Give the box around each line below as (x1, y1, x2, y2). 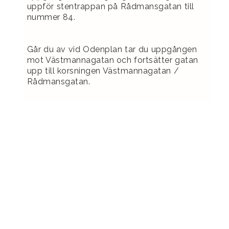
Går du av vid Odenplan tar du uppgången (27, 44, 197, 55)
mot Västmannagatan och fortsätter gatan (27, 55, 198, 65)
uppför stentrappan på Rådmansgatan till (27, 2, 194, 12)
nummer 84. (27, 12, 76, 22)
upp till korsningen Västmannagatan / (27, 66, 179, 76)
